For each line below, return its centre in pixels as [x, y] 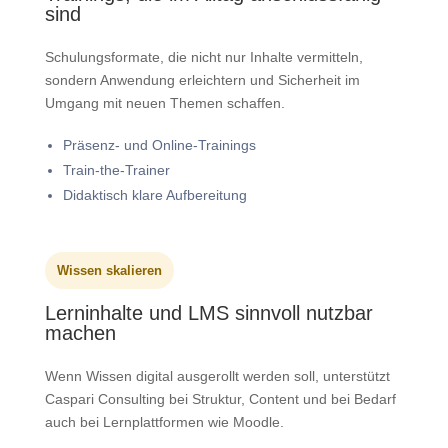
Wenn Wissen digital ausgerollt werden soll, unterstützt [217, 376]
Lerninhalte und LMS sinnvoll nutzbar [208, 313]
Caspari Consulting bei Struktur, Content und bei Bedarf [220, 399]
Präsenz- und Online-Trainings [159, 145]
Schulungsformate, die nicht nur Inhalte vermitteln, [203, 57]
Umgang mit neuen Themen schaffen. [164, 103]
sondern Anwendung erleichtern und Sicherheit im [202, 80]
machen [80, 333]
